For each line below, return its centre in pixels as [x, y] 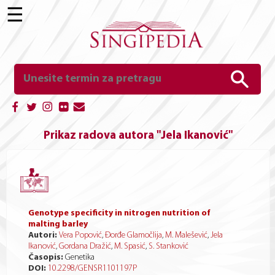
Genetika [79, 258]
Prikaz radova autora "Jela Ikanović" [139, 136]
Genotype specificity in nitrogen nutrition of [119, 213]
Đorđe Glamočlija [134, 235]
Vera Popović [80, 235]
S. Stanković [168, 246]
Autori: [43, 235]
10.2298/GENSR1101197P [93, 269]
